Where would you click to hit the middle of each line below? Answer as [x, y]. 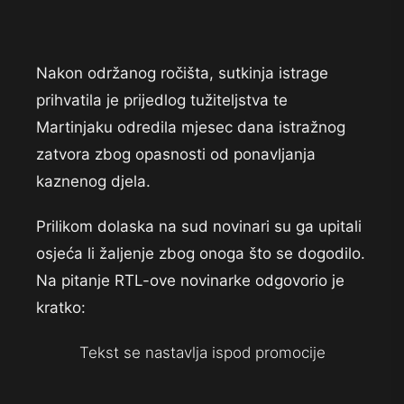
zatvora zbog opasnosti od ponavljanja [176, 155]
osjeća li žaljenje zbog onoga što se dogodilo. [201, 254]
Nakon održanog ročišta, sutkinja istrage [182, 73]
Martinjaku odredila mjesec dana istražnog [191, 128]
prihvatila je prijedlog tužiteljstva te [162, 101]
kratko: [61, 308]
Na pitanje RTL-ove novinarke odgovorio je [190, 281]
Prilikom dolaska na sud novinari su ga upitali [199, 227]
